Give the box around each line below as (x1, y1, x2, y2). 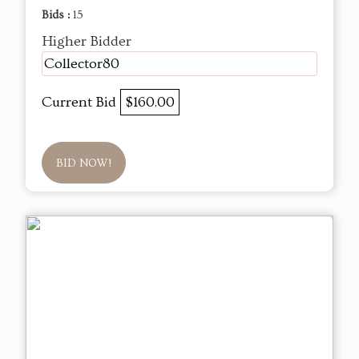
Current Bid (42, 94, 120, 111)
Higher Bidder (42, 33, 131, 50)
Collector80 (44, 55, 119, 73)
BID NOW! (56, 157, 111, 171)
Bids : (42, 9, 73, 22)
